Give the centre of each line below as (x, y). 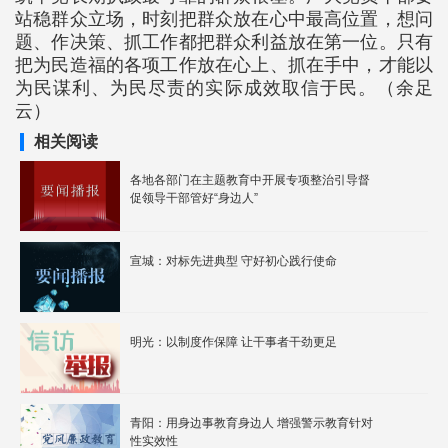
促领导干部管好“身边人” (194, 198)
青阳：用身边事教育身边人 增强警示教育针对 (251, 423)
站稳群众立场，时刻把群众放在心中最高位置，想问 (224, 19)
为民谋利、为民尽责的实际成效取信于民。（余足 (224, 88)
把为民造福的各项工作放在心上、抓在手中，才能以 (224, 65)
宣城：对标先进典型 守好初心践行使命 (289, 261)
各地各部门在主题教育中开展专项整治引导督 (250, 180)
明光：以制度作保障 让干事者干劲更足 (233, 342)
